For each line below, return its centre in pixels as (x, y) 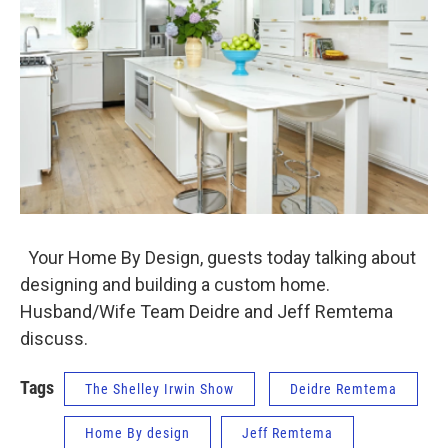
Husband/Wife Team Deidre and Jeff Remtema (206, 312)
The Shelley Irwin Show (159, 389)
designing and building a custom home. (175, 285)
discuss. (54, 339)
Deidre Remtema (343, 389)
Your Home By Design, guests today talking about (218, 258)
